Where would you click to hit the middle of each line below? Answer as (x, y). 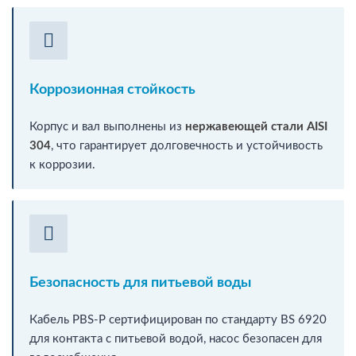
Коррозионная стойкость (112, 89)
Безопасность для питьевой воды (140, 282)
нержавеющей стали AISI (256, 126)
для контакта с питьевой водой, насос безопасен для (176, 339)
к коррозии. (62, 164)
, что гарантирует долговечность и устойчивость (187, 145)
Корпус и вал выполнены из (107, 126)
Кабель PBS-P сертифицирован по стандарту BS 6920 (178, 319)
